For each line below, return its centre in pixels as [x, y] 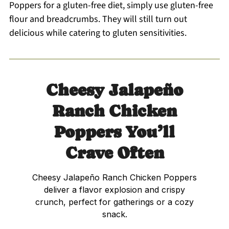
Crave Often [114, 153]
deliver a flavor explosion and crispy [114, 189]
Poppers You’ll [114, 132]
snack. [114, 214]
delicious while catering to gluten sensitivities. [98, 33]
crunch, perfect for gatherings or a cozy [114, 202]
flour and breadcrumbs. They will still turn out [98, 19]
